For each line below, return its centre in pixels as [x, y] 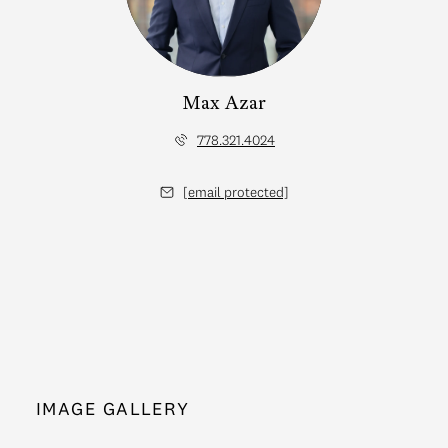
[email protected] [236, 191]
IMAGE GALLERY [113, 408]
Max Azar [224, 104]
